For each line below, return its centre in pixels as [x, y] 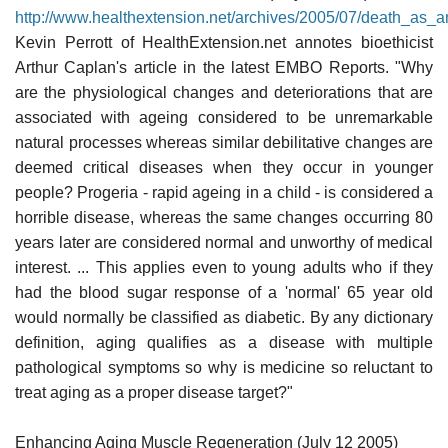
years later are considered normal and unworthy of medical [224, 242]
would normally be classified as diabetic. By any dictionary [224, 317]
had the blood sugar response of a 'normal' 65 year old [224, 292]
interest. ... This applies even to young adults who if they [224, 267]
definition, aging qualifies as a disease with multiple [224, 342]
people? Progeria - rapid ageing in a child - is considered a [224, 192]
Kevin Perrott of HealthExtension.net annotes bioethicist [224, 42]
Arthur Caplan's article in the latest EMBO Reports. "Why [224, 67]
